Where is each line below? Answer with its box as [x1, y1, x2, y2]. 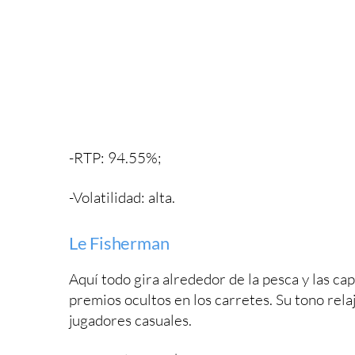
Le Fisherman [69, 231, 170, 254]
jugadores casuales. [69, 310, 192, 330]
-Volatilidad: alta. [69, 187, 175, 207]
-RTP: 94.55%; [69, 147, 162, 167]
